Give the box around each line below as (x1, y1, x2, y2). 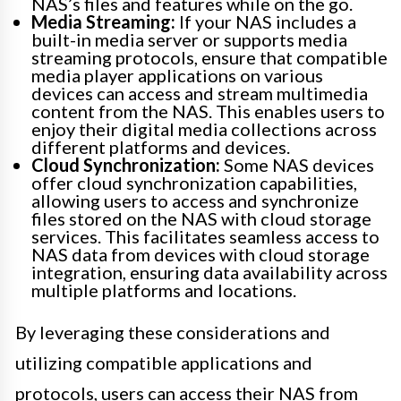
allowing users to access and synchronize (31, 189, 359, 211)
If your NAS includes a (175, 10, 356, 32)
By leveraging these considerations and (15, 320, 330, 343)
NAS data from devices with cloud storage (31, 243, 370, 265)
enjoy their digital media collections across (31, 117, 377, 140)
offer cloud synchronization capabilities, (31, 171, 357, 193)
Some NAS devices (220, 153, 374, 175)
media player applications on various (31, 64, 323, 86)
